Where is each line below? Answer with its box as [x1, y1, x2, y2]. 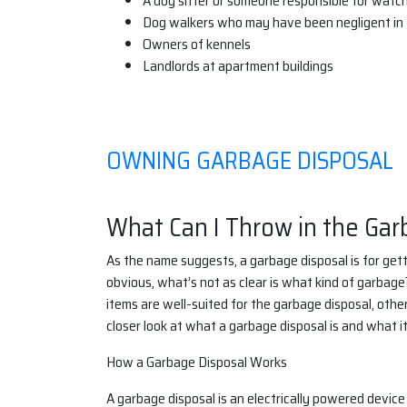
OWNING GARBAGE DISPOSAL [106, 142, 393, 179]
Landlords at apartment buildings [143, 55, 333, 77]
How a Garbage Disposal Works [106, 351, 287, 373]
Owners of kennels [143, 33, 251, 55]
